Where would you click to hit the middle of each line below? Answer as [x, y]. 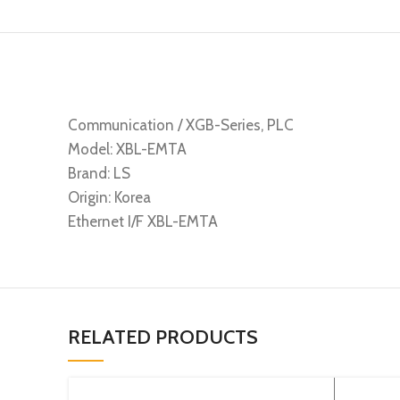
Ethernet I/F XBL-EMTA [143, 222]
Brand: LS [99, 174]
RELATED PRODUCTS [163, 337]
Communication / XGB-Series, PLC [181, 125]
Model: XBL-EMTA [127, 150]
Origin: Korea [109, 198]
